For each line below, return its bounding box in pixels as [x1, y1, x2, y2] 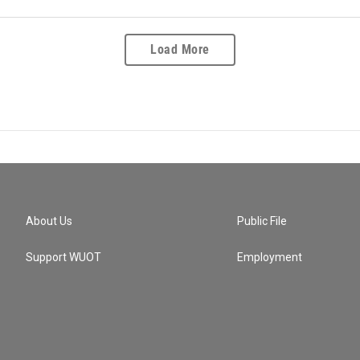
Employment [237, 251, 303, 264]
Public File [237, 215, 288, 228]
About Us [26, 215, 72, 228]
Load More [150, 42, 210, 58]
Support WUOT [26, 251, 101, 264]
